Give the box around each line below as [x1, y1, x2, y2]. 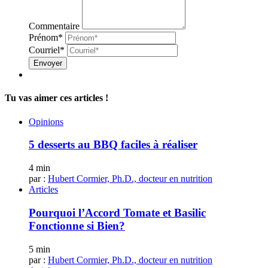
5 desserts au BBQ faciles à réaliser [29, 138, 197, 151]
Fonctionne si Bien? [29, 219, 125, 232]
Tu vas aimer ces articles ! [5, 93, 108, 103]
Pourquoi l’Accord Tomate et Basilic [29, 206, 206, 219]
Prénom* [29, 32, 63, 43]
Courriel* [29, 45, 65, 56]
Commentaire [29, 21, 80, 32]
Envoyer [33, 59, 62, 68]
